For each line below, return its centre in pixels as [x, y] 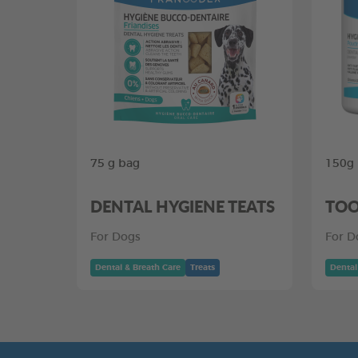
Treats [203, 268]
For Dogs [115, 237]
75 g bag [115, 164]
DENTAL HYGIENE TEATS [183, 206]
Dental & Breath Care [138, 268]
